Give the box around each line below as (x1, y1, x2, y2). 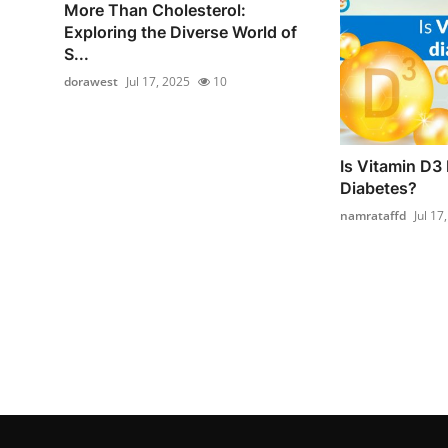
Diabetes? (339, 177, 417, 198)
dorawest (64, 73, 118, 91)
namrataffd (339, 206, 406, 224)
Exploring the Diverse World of (64, 22, 297, 43)
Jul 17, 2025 (126, 73, 190, 91)
